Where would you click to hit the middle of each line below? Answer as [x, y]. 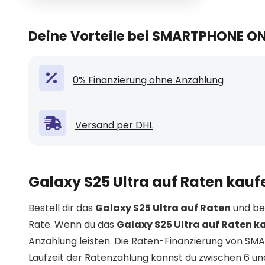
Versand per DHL [114, 125]
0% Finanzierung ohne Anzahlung [148, 80]
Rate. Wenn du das [72, 225]
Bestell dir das [62, 208]
